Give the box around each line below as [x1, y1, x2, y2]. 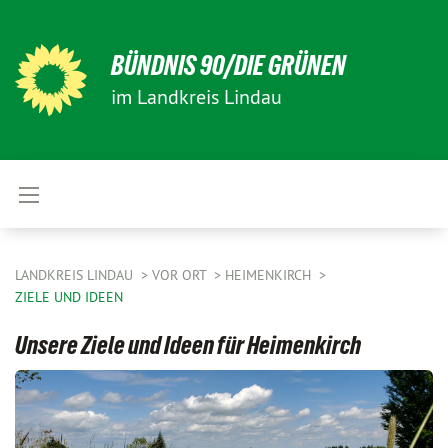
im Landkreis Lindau [111, 84, 282, 109]
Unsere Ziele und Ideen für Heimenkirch [15, 331, 361, 359]
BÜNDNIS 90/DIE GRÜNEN [111, 50, 346, 81]
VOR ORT [152, 266, 210, 284]
